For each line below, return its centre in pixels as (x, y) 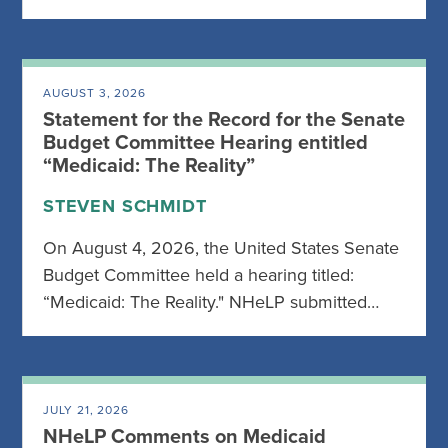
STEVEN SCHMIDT (125, 206)
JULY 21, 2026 (86, 410)
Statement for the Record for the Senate (224, 120)
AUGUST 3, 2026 (94, 93)
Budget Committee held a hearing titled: (198, 275)
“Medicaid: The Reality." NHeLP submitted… (211, 302)
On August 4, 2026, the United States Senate (221, 248)
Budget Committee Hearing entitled (205, 143)
